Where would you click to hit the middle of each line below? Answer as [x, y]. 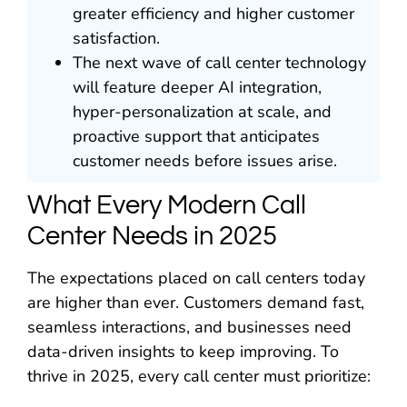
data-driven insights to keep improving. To [183, 352]
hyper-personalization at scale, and [202, 112]
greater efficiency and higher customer [213, 14]
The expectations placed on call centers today [196, 278]
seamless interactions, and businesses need [189, 328]
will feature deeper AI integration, [197, 88]
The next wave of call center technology [219, 63]
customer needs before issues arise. [205, 161]
